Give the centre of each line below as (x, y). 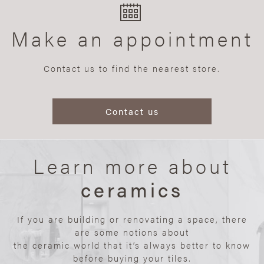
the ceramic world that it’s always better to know (132, 245)
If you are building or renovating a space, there (132, 219)
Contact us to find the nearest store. (132, 68)
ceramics (132, 189)
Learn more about (132, 165)
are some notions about (132, 232)
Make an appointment (132, 38)
